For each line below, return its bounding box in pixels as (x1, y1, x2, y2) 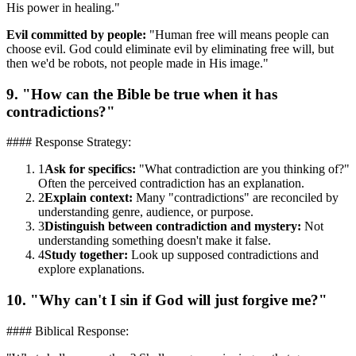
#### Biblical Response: (6, 323, 129, 338)
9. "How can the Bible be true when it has (6, 85, 277, 103)
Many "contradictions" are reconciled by (133, 191, 339, 205)
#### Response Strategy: (6, 135, 131, 149)
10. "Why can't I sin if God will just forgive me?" (6, 292, 327, 309)
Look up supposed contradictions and (128, 248, 319, 262)
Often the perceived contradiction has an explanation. (38, 176, 304, 191)
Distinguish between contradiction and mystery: (44, 219, 301, 234)
